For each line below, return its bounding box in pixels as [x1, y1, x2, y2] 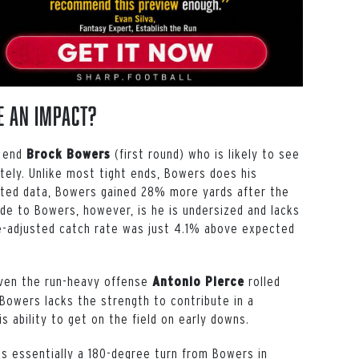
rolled [248, 272, 280, 288]
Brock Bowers [26, 146, 111, 161]
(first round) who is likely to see [111, 145, 300, 161]
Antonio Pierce [152, 273, 248, 288]
